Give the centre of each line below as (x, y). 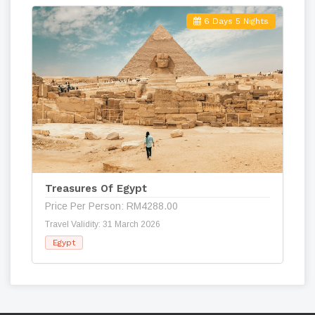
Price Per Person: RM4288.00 (111, 206)
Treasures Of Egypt (96, 189)
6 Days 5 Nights (235, 21)
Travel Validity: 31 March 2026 (103, 225)
